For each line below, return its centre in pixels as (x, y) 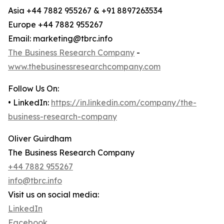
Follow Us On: (33, 89)
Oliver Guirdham (40, 139)
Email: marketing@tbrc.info (60, 39)
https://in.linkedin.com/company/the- (124, 103)
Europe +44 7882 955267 (55, 25)
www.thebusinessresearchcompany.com (84, 67)
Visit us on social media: (53, 195)
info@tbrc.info (35, 181)
